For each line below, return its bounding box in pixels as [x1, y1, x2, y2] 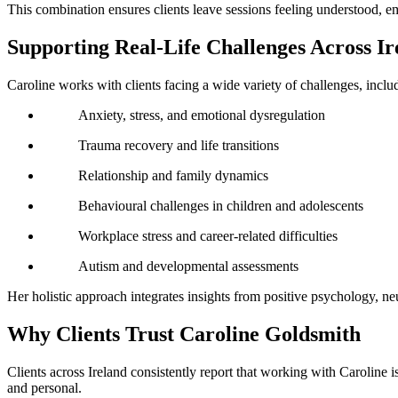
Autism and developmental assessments [78, 259, 298, 275]
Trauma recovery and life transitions [78, 138, 279, 154]
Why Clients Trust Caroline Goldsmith [7, 322, 361, 346]
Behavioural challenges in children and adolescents [78, 198, 363, 214]
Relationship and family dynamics [78, 168, 268, 184]
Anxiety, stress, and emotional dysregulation [78, 107, 325, 123]
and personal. [7, 379, 82, 395]
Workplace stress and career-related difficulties [78, 228, 338, 244]
